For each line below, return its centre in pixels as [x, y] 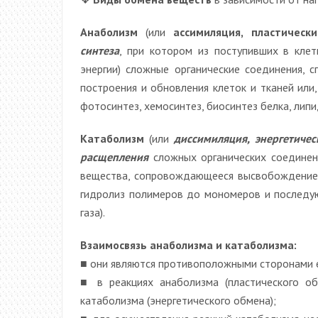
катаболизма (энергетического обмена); [178, 300]
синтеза [100, 50]
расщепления [114, 157]
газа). [93, 212]
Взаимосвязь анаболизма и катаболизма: [188, 245]
